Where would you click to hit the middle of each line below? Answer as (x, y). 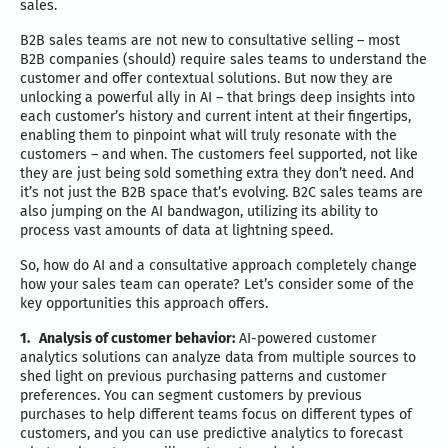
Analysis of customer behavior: (137, 338)
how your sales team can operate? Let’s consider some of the (217, 284)
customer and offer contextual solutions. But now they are (206, 78)
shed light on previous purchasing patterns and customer (203, 376)
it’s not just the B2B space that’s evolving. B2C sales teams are (221, 192)
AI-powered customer (305, 338)
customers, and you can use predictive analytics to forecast (211, 433)
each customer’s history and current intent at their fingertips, (215, 116)
